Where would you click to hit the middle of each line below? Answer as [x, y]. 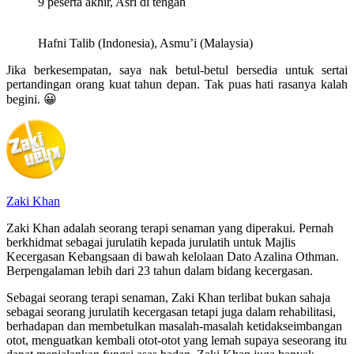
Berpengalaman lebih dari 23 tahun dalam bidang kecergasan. [160, 270]
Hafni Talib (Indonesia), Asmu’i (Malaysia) [145, 43]
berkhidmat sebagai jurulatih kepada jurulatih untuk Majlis [151, 242]
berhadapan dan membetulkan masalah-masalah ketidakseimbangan [174, 326]
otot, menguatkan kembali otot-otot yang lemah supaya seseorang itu [177, 340]
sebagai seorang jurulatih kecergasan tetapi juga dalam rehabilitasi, [171, 311]
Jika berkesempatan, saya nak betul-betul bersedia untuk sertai [177, 70]
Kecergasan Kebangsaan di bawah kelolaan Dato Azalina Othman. [173, 256]
